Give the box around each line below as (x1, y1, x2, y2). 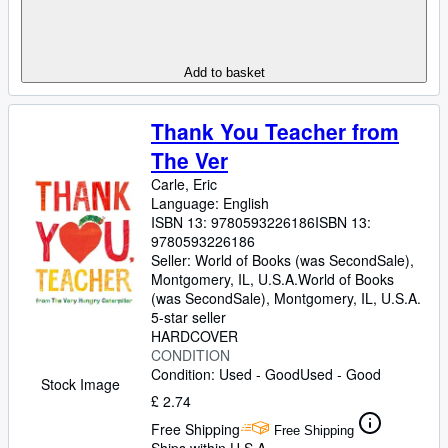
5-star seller (151, 307, 226, 327)
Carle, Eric (151, 174, 217, 194)
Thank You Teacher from (151, 116, 399, 146)
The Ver (151, 145, 228, 175)
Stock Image (40, 374, 120, 394)
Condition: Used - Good (151, 364, 300, 384)
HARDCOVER (151, 326, 238, 346)
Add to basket (183, 65, 265, 80)
